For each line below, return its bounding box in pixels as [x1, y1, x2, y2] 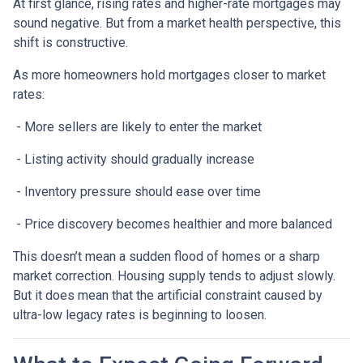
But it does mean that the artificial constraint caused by [13, 287, 322, 303]
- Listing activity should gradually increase [13, 151, 254, 167]
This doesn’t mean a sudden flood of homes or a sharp [13, 248, 320, 264]
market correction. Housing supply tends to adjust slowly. [13, 267, 335, 284]
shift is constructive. [13, 34, 128, 50]
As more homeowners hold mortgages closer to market [13, 66, 326, 83]
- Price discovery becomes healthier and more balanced [13, 216, 332, 232]
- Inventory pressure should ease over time [13, 183, 261, 199]
